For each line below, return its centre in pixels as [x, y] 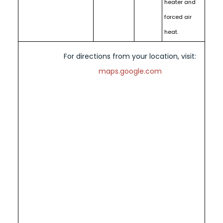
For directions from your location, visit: [130, 56]
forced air [178, 17]
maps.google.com [130, 71]
